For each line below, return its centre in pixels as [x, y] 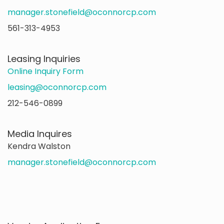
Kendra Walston [39, 146]
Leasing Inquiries [44, 58]
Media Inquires [40, 133]
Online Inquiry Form [45, 71]
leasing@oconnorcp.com [57, 87]
